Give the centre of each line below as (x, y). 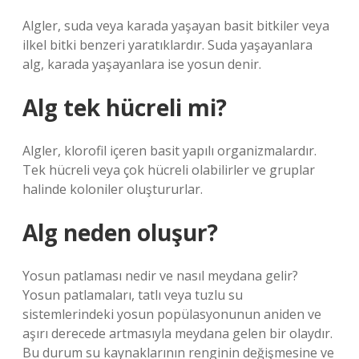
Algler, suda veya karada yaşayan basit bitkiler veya (176, 26)
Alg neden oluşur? (120, 232)
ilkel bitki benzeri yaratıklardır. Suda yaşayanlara (167, 45)
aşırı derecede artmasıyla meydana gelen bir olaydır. (177, 333)
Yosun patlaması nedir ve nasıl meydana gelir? (160, 276)
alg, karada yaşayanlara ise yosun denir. (142, 64)
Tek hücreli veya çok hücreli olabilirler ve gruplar (169, 170)
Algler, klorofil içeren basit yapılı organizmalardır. (169, 151)
